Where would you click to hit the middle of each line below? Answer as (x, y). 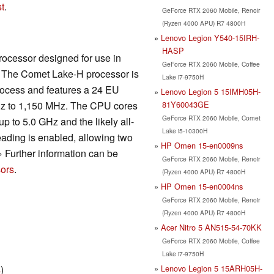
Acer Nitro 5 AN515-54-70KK (211, 227)
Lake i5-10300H (184, 130)
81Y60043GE (185, 104)
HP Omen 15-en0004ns (202, 186)
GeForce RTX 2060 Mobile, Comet (211, 117)
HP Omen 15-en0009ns (202, 145)
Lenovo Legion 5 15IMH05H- (211, 91)
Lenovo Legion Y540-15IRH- (210, 37)
